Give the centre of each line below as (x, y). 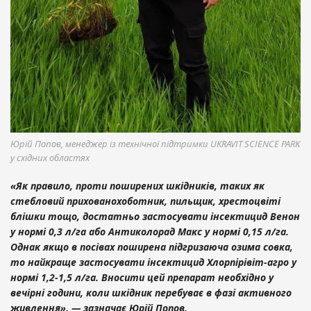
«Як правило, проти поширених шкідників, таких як (137, 185)
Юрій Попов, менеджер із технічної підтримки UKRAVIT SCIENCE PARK (155, 143)
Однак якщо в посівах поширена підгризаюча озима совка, (152, 246)
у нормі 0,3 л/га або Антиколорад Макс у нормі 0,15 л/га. (150, 231)
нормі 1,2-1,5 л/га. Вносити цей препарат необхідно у (142, 277)
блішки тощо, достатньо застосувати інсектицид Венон (155, 216)
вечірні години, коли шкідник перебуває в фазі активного (151, 292)
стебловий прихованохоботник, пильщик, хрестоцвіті (145, 201)
